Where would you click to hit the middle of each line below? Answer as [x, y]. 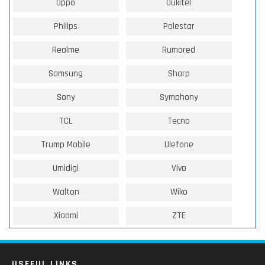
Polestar [179, 26]
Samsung [66, 73]
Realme [66, 50]
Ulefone [179, 144]
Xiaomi [66, 215]
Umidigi [66, 168]
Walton [66, 192]
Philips [66, 26]
